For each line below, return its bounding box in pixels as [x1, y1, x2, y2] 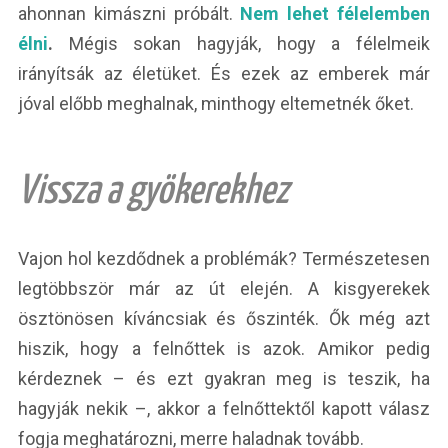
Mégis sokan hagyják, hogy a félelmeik [53, 33, 430, 55]
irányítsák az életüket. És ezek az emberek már [18, 63, 430, 85]
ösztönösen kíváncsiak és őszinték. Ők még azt [18, 308, 430, 330]
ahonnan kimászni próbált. [18, 3, 241, 25]
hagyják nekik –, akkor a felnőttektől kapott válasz [18, 398, 430, 420]
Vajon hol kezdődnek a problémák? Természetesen [18, 248, 430, 270]
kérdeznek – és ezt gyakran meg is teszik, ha [18, 368, 430, 390]
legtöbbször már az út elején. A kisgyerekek [18, 278, 430, 300]
